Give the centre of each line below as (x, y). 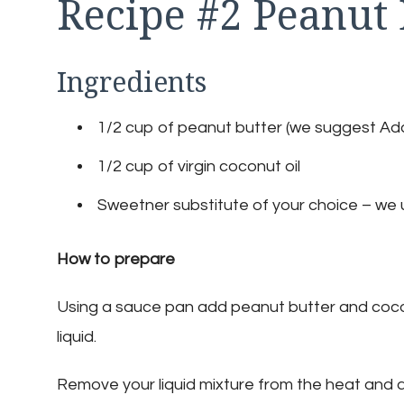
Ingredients (132, 82)
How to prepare (116, 260)
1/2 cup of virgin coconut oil (199, 167)
